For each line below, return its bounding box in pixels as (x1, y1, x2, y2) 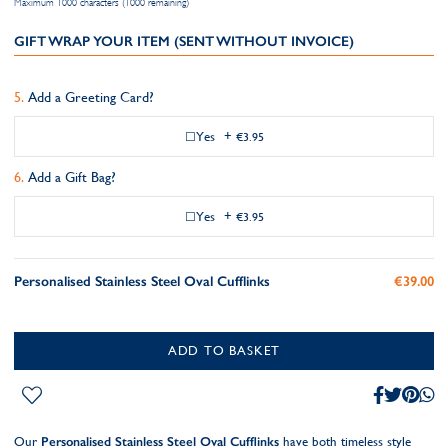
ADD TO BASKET (167, 343, 281, 358)
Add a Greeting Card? (28, 89, 154, 105)
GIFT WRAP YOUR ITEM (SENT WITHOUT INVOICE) (14, 33, 354, 50)
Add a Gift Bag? (28, 169, 116, 185)
